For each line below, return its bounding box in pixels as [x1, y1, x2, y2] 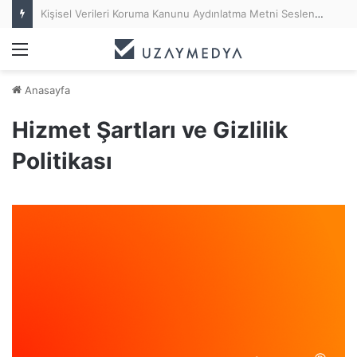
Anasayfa [22, 83, 70, 96]
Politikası [12, 147, 112, 175]
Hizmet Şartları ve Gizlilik [12, 116, 288, 143]
